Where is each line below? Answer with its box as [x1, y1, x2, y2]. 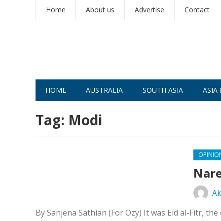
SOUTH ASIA [143, 85, 183, 95]
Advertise [135, 5, 164, 14]
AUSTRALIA [86, 85, 123, 95]
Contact [184, 5, 210, 14]
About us [86, 5, 114, 14]
